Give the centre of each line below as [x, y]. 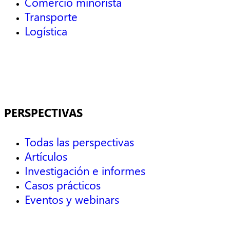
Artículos [46, 156]
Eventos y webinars [72, 199]
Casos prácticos [63, 185]
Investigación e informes [85, 171]
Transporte [51, 17]
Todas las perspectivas [79, 142]
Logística [46, 31]
